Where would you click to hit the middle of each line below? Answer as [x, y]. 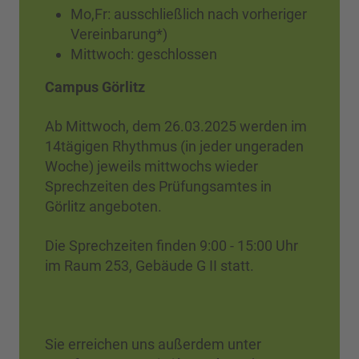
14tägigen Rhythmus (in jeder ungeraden [174, 146]
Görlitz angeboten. [103, 206]
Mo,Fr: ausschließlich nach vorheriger [189, 14]
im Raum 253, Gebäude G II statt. [149, 265]
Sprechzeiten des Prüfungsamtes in [158, 186]
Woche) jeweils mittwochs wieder [151, 166]
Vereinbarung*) [119, 34]
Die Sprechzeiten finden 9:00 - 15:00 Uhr [171, 245]
